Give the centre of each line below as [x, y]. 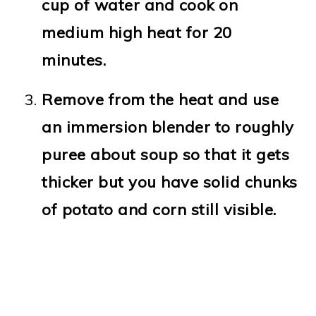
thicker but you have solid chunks [170, 182]
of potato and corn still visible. [159, 209]
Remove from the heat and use [160, 99]
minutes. [74, 60]
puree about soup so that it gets [166, 154]
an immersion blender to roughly [168, 127]
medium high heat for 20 [137, 32]
